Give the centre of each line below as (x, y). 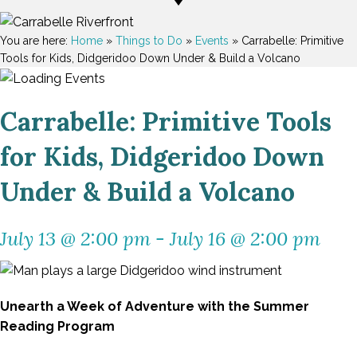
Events (212, 41)
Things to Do (149, 41)
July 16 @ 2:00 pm (245, 238)
